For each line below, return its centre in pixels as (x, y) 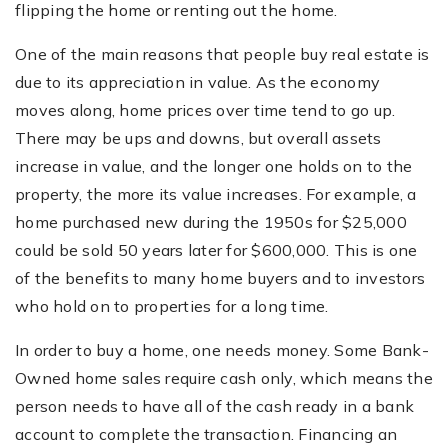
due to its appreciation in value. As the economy (197, 81)
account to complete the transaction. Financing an (206, 433)
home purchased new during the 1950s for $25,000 (211, 221)
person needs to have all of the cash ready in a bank (214, 405)
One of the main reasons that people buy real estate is (222, 53)
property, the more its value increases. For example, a (216, 193)
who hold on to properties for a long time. (172, 305)
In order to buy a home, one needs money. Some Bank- (222, 349)
